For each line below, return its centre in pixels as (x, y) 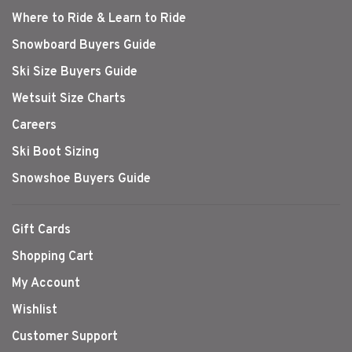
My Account (46, 283)
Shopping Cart (53, 257)
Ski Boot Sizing (55, 152)
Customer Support (65, 337)
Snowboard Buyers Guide (84, 45)
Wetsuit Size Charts (69, 99)
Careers (34, 125)
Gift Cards (41, 230)
